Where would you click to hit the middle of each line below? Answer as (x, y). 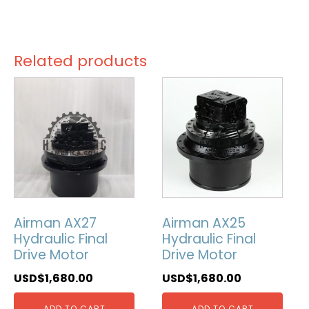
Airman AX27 (55, 223)
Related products (80, 61)
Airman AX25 (204, 223)
